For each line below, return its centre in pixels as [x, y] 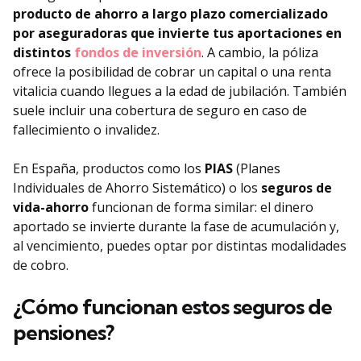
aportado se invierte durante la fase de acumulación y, [176, 227]
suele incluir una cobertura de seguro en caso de [160, 111]
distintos [44, 53]
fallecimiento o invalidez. [86, 130]
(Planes [257, 169]
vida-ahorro [51, 207]
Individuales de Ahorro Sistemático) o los [137, 188]
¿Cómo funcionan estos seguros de [172, 307]
